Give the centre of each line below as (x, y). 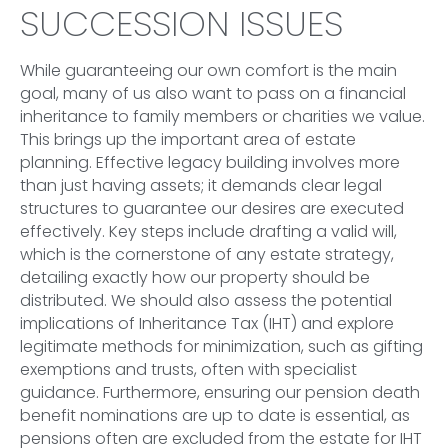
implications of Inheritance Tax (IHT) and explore (207, 324)
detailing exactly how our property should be (195, 278)
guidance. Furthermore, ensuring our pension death (220, 393)
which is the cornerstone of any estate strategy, (207, 255)
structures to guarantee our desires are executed (212, 209)
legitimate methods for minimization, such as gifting (221, 347)
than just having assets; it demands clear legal (201, 186)
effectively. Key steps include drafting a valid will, (208, 232)
